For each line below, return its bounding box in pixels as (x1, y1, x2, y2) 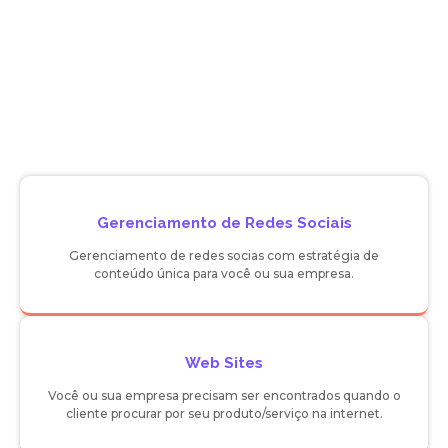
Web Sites (185, 354, 263, 372)
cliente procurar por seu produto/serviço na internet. (65, 406, 383, 421)
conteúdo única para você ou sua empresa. (94, 266, 354, 281)
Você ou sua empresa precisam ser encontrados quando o (47, 388, 401, 403)
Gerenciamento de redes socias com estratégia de (69, 248, 379, 263)
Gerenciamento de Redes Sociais (96, 214, 352, 232)
